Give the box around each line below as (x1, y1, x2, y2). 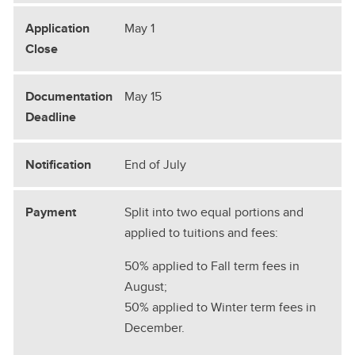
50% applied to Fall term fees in (124, 256, 300, 275)
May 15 (124, 86, 162, 105)
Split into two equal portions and (124, 202, 303, 221)
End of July (124, 155, 186, 174)
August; (124, 277, 167, 296)
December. (124, 318, 185, 337)
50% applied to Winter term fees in (124, 297, 316, 316)
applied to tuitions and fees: (124, 223, 278, 242)
